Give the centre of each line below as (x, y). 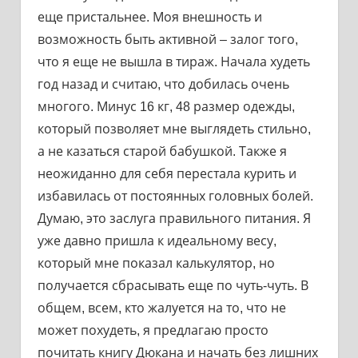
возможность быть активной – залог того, (167, 39)
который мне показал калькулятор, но (156, 263)
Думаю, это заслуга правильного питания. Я (174, 218)
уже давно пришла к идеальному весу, (157, 241)
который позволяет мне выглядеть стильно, (174, 129)
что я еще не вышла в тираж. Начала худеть (173, 62)
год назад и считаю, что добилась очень (163, 84)
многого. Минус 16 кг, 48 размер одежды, (166, 106)
